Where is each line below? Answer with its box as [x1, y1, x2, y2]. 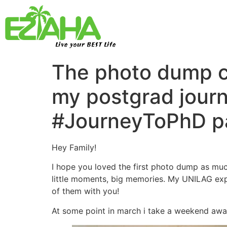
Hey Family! [52, 142, 96, 153]
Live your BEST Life [54, 39, 116, 52]
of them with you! [52, 186, 119, 197]
